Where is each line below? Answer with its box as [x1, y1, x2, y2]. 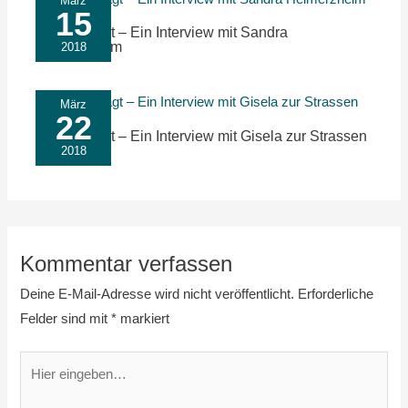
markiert [117, 311, 170, 327]
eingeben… [19, 380, 87, 395]
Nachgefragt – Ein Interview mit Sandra [36, 24, 289, 41]
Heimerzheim [36, 38, 123, 56]
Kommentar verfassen [20, 252, 233, 277]
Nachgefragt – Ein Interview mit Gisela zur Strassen [36, 127, 368, 144]
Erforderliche [298, 287, 374, 302]
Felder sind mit [20, 311, 112, 327]
